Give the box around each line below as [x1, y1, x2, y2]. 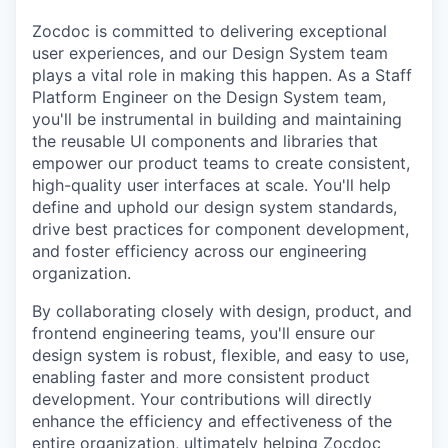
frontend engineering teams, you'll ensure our [32, 323, 375, 343]
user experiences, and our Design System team [32, 43, 388, 63]
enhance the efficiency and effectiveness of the [32, 411, 392, 431]
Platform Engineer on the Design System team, [32, 87, 386, 107]
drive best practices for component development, [32, 219, 409, 239]
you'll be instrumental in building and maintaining [32, 109, 402, 129]
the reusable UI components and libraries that [32, 131, 378, 151]
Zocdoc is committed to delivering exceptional [32, 21, 387, 41]
